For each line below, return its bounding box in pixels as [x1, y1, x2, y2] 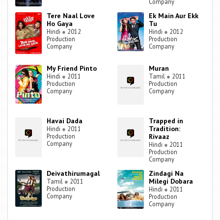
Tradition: [149, 124, 181, 134]
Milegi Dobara [149, 177, 193, 186]
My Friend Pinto [47, 64, 97, 73]
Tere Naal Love [47, 11, 95, 21]
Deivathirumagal [47, 169, 100, 178]
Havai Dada [47, 116, 83, 126]
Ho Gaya [47, 19, 73, 28]
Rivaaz [149, 132, 170, 141]
